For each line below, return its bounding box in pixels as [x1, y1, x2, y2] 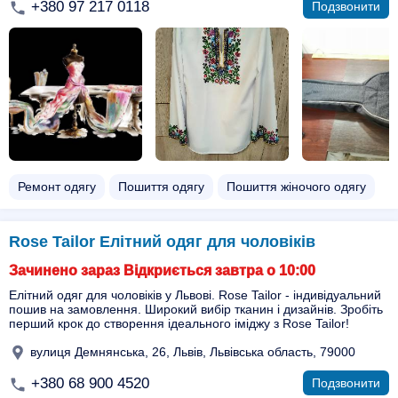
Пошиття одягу [118, 179, 204, 194]
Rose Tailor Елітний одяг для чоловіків [9, 233, 315, 251]
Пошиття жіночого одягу [227, 179, 366, 194]
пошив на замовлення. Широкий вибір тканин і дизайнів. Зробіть [9, 302, 383, 316]
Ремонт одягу [18, 179, 96, 194]
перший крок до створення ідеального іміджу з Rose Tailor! [9, 316, 349, 330]
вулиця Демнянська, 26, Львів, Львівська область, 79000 [27, 344, 355, 359]
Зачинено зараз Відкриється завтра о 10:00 [9, 263, 315, 278]
